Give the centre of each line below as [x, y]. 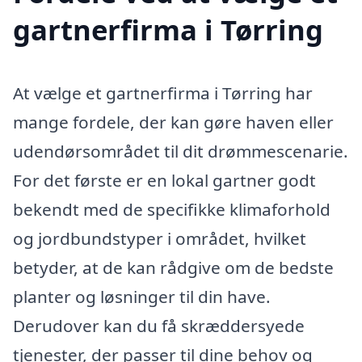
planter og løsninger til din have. [142, 297]
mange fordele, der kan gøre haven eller [173, 122]
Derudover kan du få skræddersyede [159, 326]
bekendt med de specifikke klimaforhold [172, 210]
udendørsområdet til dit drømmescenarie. [181, 152]
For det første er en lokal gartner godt [164, 181]
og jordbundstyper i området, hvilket [160, 239]
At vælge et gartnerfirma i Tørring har [163, 93]
